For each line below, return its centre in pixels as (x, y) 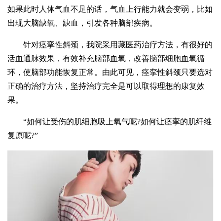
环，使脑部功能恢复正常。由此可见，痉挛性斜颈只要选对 (110, 73)
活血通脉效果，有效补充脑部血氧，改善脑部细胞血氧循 (106, 59)
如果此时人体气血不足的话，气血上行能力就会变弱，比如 (110, 9)
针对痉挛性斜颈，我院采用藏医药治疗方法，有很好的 (118, 45)
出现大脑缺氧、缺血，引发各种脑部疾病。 (83, 23)
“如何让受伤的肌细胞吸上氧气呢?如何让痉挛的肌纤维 (118, 122)
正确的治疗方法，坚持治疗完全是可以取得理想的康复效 (106, 86)
